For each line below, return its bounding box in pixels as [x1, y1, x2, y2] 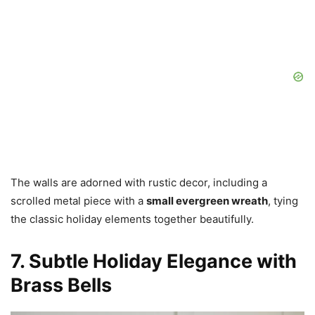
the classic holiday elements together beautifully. [11, 212, 254, 226]
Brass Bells [11, 274, 112, 297]
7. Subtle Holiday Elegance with [11, 250, 297, 274]
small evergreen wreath [146, 194, 268, 208]
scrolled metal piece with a [11, 194, 146, 208]
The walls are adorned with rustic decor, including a [11, 176, 267, 190]
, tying [268, 194, 298, 208]
